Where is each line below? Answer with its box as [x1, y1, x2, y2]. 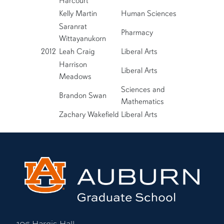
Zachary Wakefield [58, 109, 119, 120]
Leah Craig [58, 46, 95, 57]
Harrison [58, 59, 87, 70]
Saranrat [58, 21, 87, 32]
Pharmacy [120, 27, 153, 38]
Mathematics [120, 96, 164, 107]
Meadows [58, 71, 91, 82]
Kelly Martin [58, 8, 97, 19]
